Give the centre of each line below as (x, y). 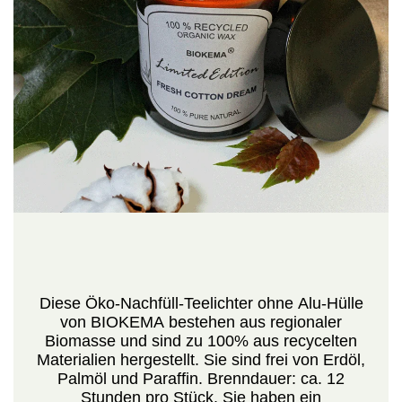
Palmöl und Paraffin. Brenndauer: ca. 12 (201, 378)
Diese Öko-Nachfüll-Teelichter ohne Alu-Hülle (201, 303)
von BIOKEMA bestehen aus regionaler (201, 322)
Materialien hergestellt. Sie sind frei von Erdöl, (201, 359)
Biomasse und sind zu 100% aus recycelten (201, 341)
